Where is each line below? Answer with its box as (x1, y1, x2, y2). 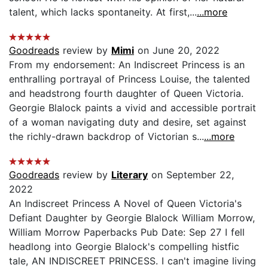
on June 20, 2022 (134, 44, 220, 56)
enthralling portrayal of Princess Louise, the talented (9, 72, 250, 85)
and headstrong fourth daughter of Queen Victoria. (9, 87, 243, 99)
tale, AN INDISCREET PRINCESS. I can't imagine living (9, 254, 256, 267)
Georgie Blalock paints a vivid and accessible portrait (9, 101, 256, 114)
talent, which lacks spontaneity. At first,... (9, 5, 197, 18)
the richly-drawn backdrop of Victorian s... (9, 130, 204, 142)
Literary (111, 168, 148, 181)
